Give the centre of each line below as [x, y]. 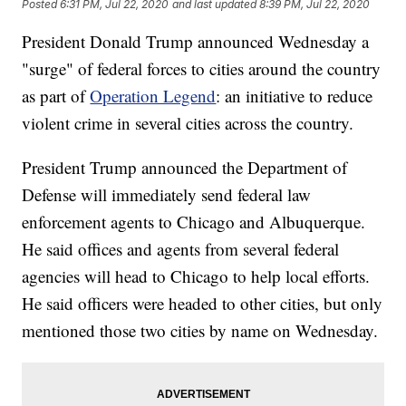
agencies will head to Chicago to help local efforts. [196, 276]
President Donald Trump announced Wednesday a [196, 42]
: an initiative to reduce [295, 96]
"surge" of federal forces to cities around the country [202, 69]
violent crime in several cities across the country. [188, 123]
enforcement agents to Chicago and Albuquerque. [194, 222]
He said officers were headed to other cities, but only [203, 304]
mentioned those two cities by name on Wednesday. [200, 331]
